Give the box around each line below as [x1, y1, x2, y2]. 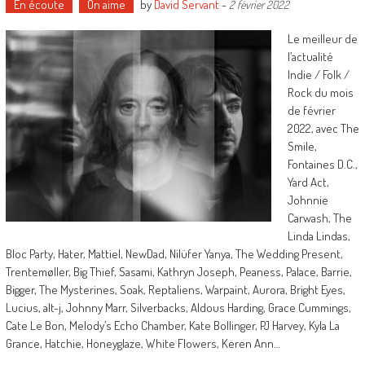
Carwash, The [287, 210, 352, 226]
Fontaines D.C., [287, 156, 358, 172]
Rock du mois [287, 85, 354, 100]
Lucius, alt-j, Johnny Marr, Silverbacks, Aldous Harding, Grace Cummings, [5, 300, 351, 315]
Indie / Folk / [287, 67, 350, 82]
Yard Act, [287, 174, 329, 190]
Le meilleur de [287, 31, 358, 46]
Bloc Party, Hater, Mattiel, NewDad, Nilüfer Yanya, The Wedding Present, [5, 246, 343, 262]
